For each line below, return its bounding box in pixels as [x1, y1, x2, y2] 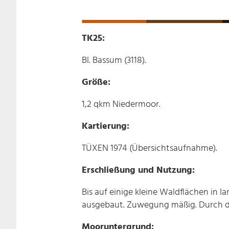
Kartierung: [82, 119, 129, 134]
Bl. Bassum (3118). [82, 53, 146, 68]
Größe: [82, 75, 110, 90]
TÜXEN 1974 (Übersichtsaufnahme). [82, 141, 217, 156]
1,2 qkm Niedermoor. [82, 97, 161, 112]
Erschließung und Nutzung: [82, 163, 195, 178]
